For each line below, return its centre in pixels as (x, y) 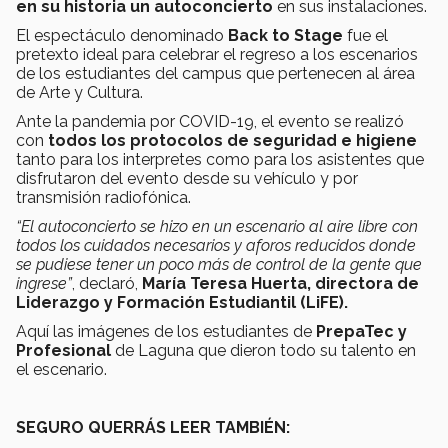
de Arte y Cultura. (79, 92)
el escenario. (61, 369)
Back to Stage (285, 35)
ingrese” (44, 283)
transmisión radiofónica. (103, 197)
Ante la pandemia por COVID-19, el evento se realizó (210, 121)
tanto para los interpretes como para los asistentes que (220, 159)
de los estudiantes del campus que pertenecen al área (215, 73)
